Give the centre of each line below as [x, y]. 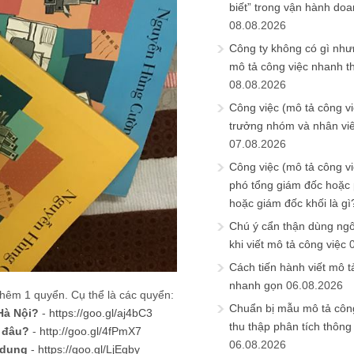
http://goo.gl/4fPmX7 [90, 331]
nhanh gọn [256, 285]
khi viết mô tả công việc [288, 244]
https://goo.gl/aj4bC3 [101, 313]
